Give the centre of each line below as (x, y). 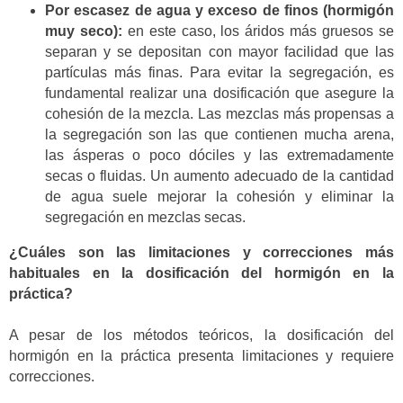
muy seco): (84, 31)
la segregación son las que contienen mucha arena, (219, 135)
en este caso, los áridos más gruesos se (258, 31)
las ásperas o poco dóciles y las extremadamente (219, 156)
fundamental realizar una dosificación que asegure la (219, 94)
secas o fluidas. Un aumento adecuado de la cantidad (219, 176)
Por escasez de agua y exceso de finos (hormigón (219, 11)
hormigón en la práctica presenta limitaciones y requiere (201, 356)
